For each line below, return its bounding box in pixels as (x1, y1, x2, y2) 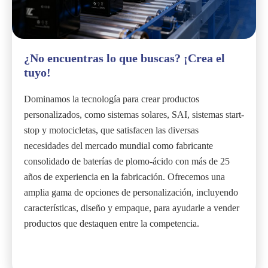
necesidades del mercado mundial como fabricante (24, 140, 213, 151)
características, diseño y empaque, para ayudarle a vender (24, 202, 239, 213)
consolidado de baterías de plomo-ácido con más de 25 (24, 156, 230, 166)
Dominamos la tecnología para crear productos (24, 93, 199, 104)
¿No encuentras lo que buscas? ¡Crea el (24, 51, 225, 65)
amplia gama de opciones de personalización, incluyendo (24, 187, 238, 197)
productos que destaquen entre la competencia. (24, 218, 199, 229)
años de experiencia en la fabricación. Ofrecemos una (24, 171, 225, 182)
